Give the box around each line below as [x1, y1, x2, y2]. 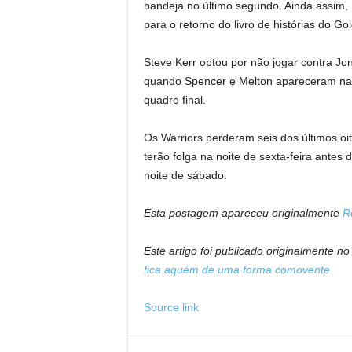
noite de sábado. [143, 169, 227, 181]
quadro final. [143, 93, 206, 106]
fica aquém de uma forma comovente [143, 263, 330, 276]
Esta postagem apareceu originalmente [143, 207, 343, 219]
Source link [143, 301, 199, 313]
